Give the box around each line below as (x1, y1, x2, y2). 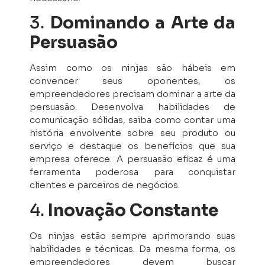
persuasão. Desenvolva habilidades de (30, 101, 235, 113)
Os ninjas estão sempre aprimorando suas (30, 230, 235, 241)
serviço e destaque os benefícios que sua (30, 140, 235, 152)
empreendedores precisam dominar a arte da (30, 88, 235, 100)
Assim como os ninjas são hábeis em (30, 62, 235, 74)
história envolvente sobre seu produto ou (30, 127, 235, 139)
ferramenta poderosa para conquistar (30, 166, 235, 178)
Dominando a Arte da (50, 12, 235, 34)
